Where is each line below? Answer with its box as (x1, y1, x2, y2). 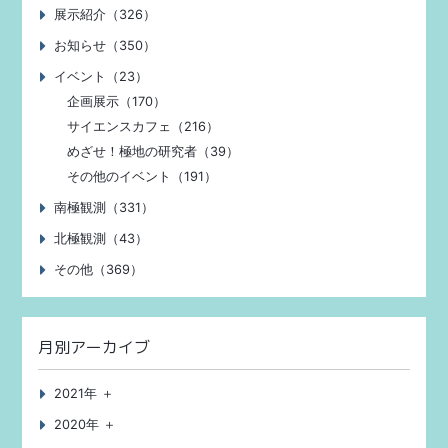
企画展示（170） (67, 94, 167, 109)
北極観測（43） (54, 231, 149, 246)
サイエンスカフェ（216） (67, 119, 220, 134)
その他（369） (54, 262, 144, 277)
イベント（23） (54, 69, 149, 84)
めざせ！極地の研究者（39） (67, 144, 240, 159)
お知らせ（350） (54, 38, 157, 53)
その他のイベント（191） (67, 169, 218, 184)
